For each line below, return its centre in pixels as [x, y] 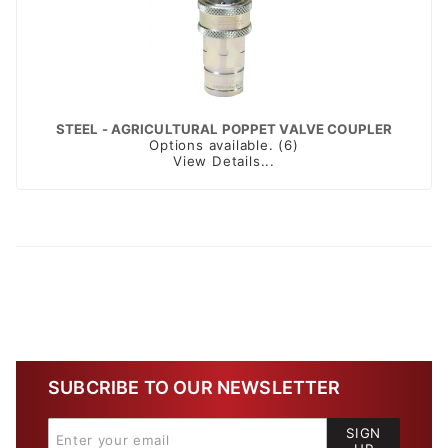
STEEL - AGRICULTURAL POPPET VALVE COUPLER [224, 128]
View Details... [224, 160]
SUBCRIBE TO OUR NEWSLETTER [194, 387]
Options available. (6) [224, 144]
